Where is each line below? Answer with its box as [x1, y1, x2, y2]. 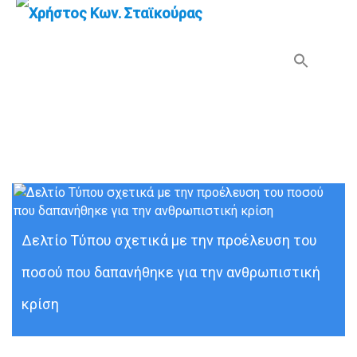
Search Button [308, 49, 344, 65]
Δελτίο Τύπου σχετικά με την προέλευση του [22, 232, 317, 249]
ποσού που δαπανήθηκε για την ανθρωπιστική [22, 264, 320, 280]
